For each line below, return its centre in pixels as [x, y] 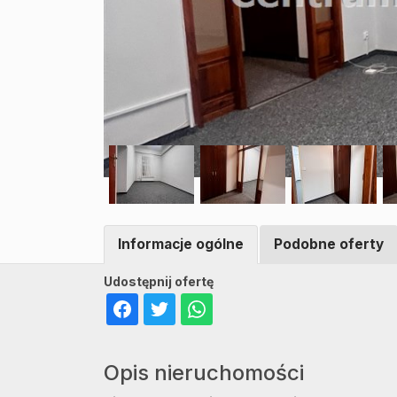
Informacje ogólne [181, 244]
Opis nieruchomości [204, 373]
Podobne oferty [329, 244]
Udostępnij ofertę [159, 281]
